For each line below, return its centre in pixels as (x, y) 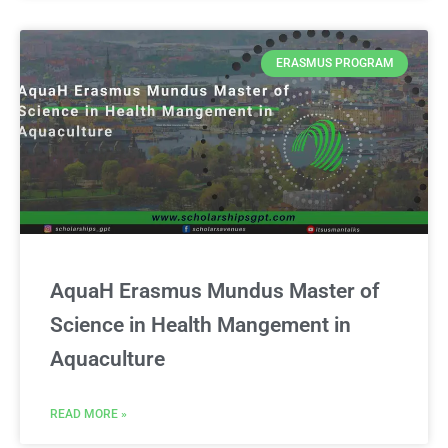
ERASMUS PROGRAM (334, 63)
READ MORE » (88, 414)
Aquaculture (107, 359)
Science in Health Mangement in (200, 325)
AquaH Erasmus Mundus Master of (214, 291)
